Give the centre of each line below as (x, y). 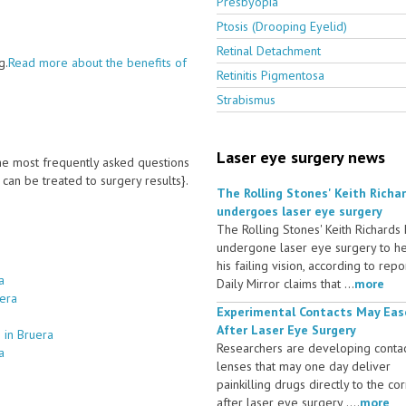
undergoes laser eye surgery (300, 211)
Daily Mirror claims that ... (285, 283)
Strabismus (246, 99)
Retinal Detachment (269, 50)
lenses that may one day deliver (304, 366)
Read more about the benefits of (97, 62)
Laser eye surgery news (301, 157)
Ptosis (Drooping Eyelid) (282, 26)
